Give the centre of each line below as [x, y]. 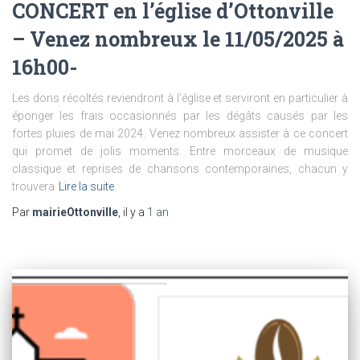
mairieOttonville [75, 212]
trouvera [33, 186]
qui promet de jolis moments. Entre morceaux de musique [180, 151]
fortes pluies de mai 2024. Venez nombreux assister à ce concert [180, 133]
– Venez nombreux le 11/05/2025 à [178, 39]
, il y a [133, 212]
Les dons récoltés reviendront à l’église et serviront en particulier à [180, 98]
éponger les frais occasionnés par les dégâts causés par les [180, 115]
